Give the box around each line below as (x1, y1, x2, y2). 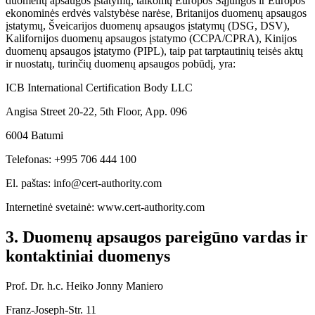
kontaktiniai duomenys (6, 247, 170, 266)
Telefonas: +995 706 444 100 (6, 153, 136, 166)
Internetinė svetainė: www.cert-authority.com (6, 201, 205, 214)
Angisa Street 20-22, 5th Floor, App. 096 (6, 105, 187, 118)
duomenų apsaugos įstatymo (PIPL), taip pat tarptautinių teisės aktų (6, 45, 303, 58)
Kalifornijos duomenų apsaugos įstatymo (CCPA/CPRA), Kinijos (6, 32, 297, 45)
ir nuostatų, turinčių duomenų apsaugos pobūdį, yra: (6, 58, 236, 70)
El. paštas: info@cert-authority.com (6, 177, 162, 190)
